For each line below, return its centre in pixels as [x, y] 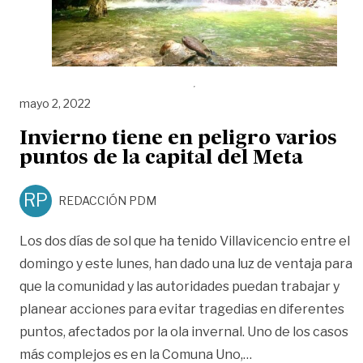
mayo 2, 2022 [55, 104]
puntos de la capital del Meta [161, 159]
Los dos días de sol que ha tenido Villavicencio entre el [185, 241]
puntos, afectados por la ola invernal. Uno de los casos [184, 331]
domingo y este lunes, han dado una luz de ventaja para [186, 263]
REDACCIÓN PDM [107, 200]
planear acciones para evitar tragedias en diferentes [182, 309]
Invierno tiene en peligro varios [178, 140]
